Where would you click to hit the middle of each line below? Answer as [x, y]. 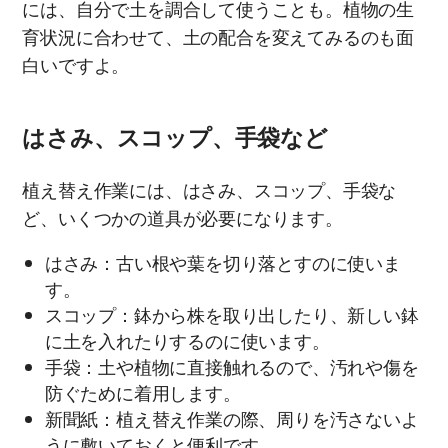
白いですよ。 [76, 66]
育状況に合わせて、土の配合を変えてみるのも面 [218, 38]
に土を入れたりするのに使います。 [187, 343]
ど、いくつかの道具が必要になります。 [182, 219]
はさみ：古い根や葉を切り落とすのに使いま [222, 265]
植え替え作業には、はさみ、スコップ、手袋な [209, 191]
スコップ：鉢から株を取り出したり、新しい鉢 [231, 317]
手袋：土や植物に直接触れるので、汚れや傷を [231, 369]
